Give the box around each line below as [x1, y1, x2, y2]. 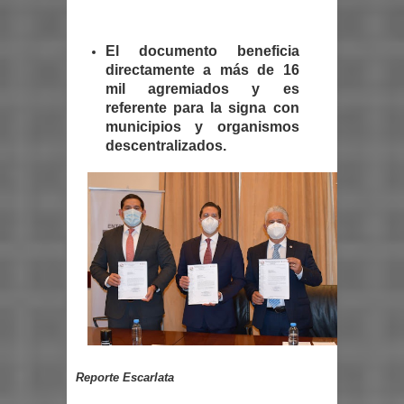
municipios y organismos [105, 118, 299, 134]
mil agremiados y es [105, 80, 299, 96]
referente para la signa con [105, 99, 299, 115]
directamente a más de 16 [105, 61, 299, 78]
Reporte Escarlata [76, 370, 174, 384]
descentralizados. [105, 137, 226, 153]
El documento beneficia [105, 42, 299, 59]
